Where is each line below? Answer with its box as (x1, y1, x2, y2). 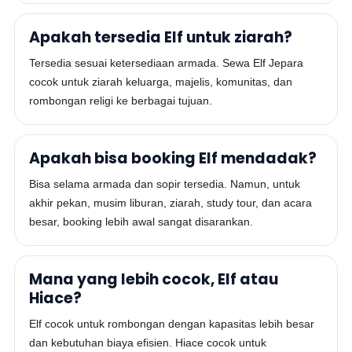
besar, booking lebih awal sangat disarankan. (29, 215, 254, 228)
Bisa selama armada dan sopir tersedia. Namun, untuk (29, 178, 301, 190)
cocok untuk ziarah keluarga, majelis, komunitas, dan (29, 75, 293, 88)
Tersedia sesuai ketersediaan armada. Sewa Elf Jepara (29, 57, 304, 69)
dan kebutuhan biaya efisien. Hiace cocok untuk (29, 336, 267, 349)
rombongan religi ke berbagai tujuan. (29, 94, 213, 107)
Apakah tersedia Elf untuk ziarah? (29, 27, 293, 48)
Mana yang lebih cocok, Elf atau (29, 269, 279, 290)
